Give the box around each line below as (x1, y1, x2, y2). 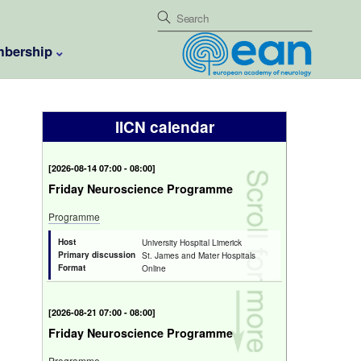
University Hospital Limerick (142, 236, 242, 248)
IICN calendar (114, 116, 214, 138)
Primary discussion (58, 249, 135, 260)
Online (142, 262, 166, 274)
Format (58, 262, 85, 273)
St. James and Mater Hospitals (142, 249, 255, 261)
